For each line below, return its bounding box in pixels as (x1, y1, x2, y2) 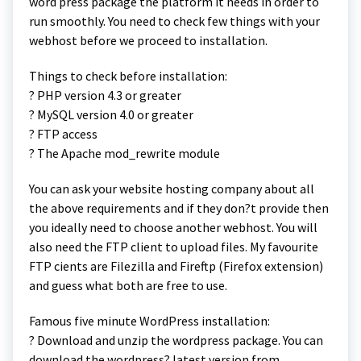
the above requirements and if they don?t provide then (29, 199, 329, 216)
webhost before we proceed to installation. (29, 31, 268, 48)
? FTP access (29, 125, 98, 142)
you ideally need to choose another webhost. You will (29, 218, 317, 235)
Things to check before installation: (29, 67, 227, 84)
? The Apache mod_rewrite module (29, 144, 220, 161)
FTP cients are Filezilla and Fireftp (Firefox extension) (29, 257, 323, 274)
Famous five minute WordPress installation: (29, 312, 270, 329)
